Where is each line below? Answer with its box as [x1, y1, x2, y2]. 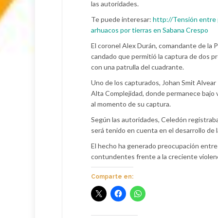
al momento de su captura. [91, 99, 171, 108]
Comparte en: [91, 173, 133, 180]
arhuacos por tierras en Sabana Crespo [91, 25, 208, 34]
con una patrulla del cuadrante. [91, 62, 184, 71]
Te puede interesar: [91, 15, 153, 23]
